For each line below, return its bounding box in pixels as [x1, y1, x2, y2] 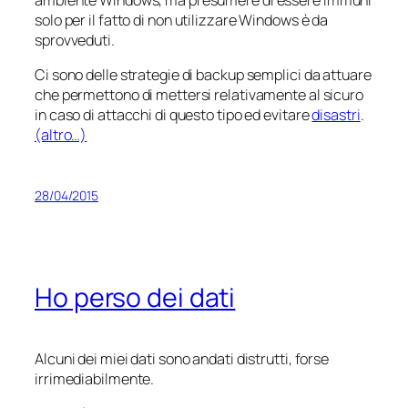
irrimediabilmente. [35, 368, 155, 389]
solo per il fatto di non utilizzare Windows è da [35, 9, 329, 30]
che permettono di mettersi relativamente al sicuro [35, 84, 363, 105]
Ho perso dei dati [35, 279, 236, 315]
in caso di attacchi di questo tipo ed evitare [35, 104, 312, 125]
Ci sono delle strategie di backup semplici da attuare [35, 64, 372, 85]
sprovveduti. [35, 29, 115, 50]
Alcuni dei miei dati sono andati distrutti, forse [35, 348, 330, 369]
